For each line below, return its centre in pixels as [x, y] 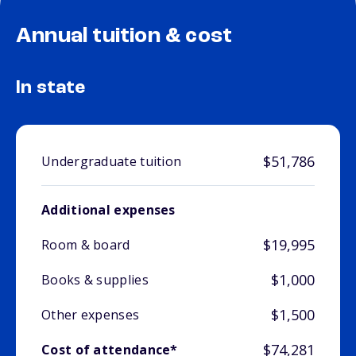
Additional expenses [108, 210]
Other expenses [91, 315]
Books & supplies [95, 280]
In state [51, 89]
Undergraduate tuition [112, 162]
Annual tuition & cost [124, 37]
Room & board [86, 245]
